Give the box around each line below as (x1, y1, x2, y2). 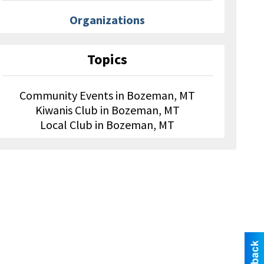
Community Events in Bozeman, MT (19, 87, 196, 103)
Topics (87, 49, 128, 68)
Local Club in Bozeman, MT (40, 117, 175, 132)
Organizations (70, 12, 146, 27)
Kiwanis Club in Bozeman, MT (35, 102, 180, 117)
